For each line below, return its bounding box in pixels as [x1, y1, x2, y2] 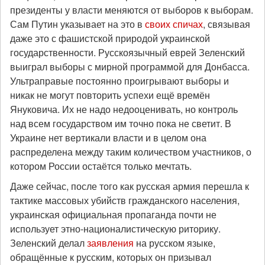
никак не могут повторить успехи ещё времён [10, 88, 210, 102]
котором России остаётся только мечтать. [10, 159, 192, 173]
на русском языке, [134, 236, 215, 250]
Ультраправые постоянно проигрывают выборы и [10, 74, 229, 88]
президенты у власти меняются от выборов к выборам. [10, 3, 253, 17]
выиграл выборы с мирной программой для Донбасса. [10, 60, 250, 73]
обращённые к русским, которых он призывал [10, 250, 211, 264]
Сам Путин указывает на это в [10, 17, 145, 31]
